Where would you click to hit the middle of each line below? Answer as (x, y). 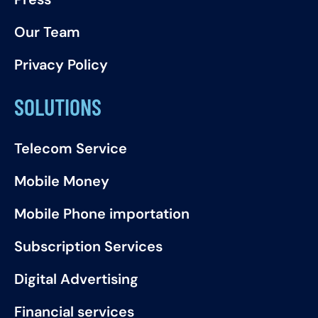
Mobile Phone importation (102, 213)
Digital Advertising (76, 279)
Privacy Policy (61, 64)
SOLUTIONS (58, 106)
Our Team (47, 32)
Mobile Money (62, 181)
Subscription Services (88, 246)
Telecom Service (71, 148)
